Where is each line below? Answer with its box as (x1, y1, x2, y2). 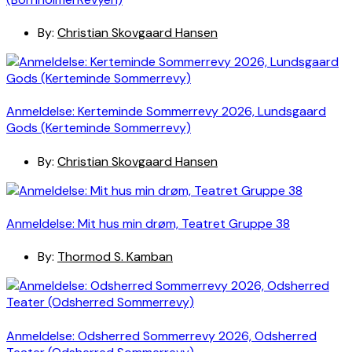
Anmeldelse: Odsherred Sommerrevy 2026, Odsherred (6, 327, 317, 344)
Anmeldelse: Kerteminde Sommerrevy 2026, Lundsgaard (6, 103, 326, 120)
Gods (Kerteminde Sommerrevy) (6, 119, 191, 137)
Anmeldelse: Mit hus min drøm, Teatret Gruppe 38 (6, 215, 290, 233)
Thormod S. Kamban (57, 248, 173, 266)
